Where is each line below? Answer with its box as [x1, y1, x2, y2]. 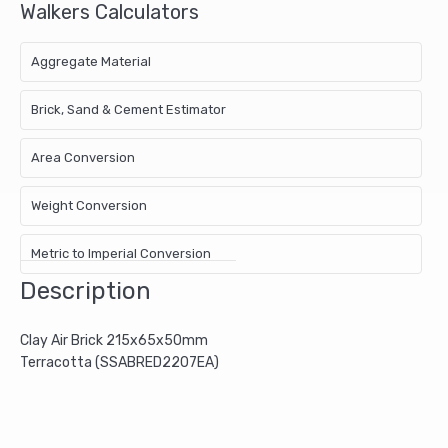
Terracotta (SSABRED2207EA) [20, 353, 219, 371]
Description [20, 276, 151, 305]
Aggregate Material [31, 53, 151, 69]
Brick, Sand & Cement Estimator [31, 101, 226, 117]
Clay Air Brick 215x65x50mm [20, 331, 208, 349]
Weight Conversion [31, 197, 147, 213]
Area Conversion [31, 149, 135, 165]
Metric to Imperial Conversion [31, 245, 211, 261]
